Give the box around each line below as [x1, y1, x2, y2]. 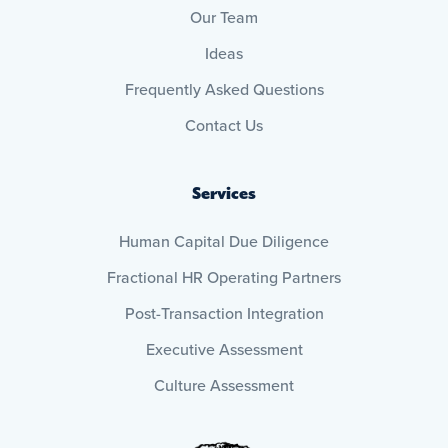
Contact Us [185, 115, 263, 136]
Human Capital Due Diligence [119, 231, 329, 252]
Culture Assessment [154, 375, 294, 396]
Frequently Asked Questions [124, 79, 324, 100]
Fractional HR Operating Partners [107, 267, 341, 288]
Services [192, 183, 256, 203]
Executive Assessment [145, 339, 303, 360]
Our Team [190, 7, 258, 28]
